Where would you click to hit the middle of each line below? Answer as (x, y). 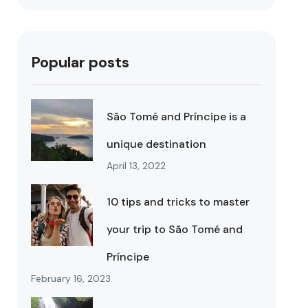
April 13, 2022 (136, 166)
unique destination (157, 144)
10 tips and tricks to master (178, 202)
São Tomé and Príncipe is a (177, 117)
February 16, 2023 (71, 278)
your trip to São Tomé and (175, 229)
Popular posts (80, 62)
